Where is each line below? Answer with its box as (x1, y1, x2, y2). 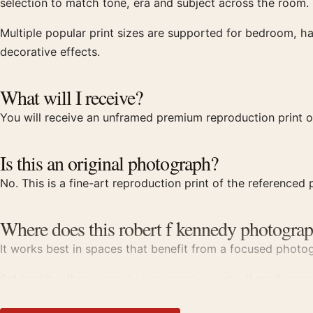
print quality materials (57, 291, 172, 305)
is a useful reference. (172, 291, 285, 305)
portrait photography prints (92, 272, 239, 286)
